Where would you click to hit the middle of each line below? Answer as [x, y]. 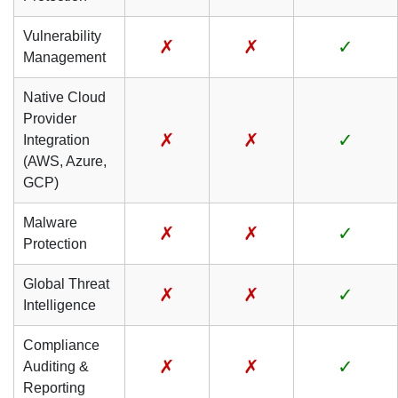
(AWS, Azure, [65, 161]
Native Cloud [64, 97]
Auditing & [56, 366]
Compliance [61, 345]
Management [64, 57]
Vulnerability [62, 36]
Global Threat [66, 284]
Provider [50, 119]
